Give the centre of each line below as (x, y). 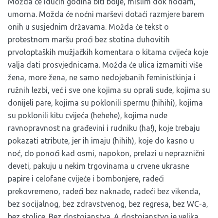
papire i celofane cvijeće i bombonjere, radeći (86, 179)
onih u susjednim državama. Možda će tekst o (88, 27)
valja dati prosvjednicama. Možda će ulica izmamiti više (105, 65)
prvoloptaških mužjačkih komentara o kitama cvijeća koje (108, 52)
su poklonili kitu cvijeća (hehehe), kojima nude (88, 116)
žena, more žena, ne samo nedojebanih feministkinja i (102, 78)
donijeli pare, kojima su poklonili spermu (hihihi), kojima (105, 103)
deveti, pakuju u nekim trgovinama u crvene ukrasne (99, 166)
